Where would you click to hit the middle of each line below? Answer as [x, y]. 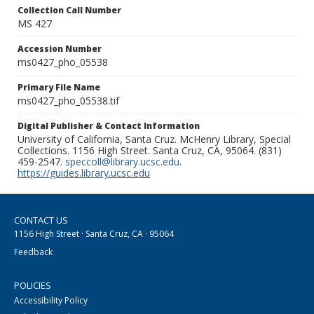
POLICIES [33, 286]
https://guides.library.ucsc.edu [84, 173]
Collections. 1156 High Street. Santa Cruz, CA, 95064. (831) [150, 151]
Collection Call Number [69, 11]
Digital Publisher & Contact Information [109, 126]
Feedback [33, 252]
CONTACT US [41, 220]
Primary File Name [59, 88]
